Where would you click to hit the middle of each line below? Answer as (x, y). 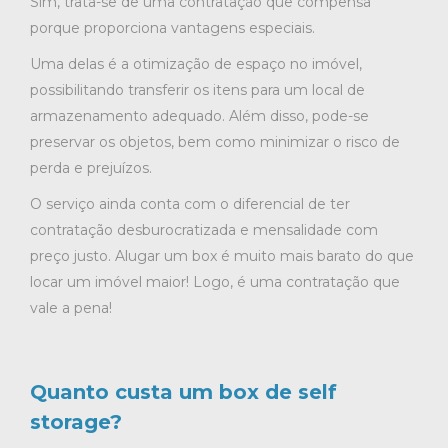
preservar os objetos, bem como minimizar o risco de (215, 142)
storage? (76, 422)
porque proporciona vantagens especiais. (172, 28)
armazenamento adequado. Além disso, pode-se (199, 116)
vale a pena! (71, 308)
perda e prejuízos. (91, 168)
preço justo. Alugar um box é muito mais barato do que (222, 256)
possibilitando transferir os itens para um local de (197, 90)
